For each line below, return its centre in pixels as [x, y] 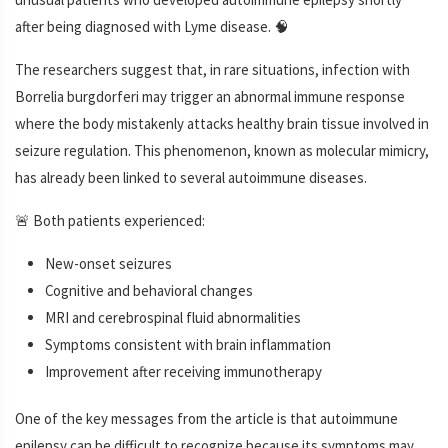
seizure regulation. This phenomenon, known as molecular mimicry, [222, 150]
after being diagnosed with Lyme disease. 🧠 [152, 26]
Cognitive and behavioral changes [149, 290]
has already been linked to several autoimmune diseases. [191, 177]
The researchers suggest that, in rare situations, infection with [212, 69]
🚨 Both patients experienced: [110, 220]
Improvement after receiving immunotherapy [183, 371]
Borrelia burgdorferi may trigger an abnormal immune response [210, 96]
